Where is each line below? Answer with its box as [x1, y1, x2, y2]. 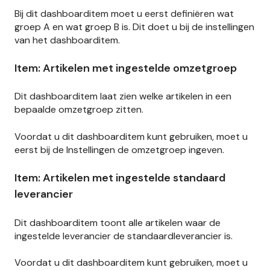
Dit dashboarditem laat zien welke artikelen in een [14, 90, 231, 103]
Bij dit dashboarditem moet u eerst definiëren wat [14, 7, 234, 20]
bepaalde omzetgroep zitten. [14, 103, 143, 116]
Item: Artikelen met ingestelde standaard [14, 171, 225, 186]
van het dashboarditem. [14, 33, 120, 46]
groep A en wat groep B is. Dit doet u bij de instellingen [14, 20, 254, 33]
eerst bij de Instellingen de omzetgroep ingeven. [14, 143, 224, 156]
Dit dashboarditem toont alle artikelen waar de [14, 216, 221, 229]
